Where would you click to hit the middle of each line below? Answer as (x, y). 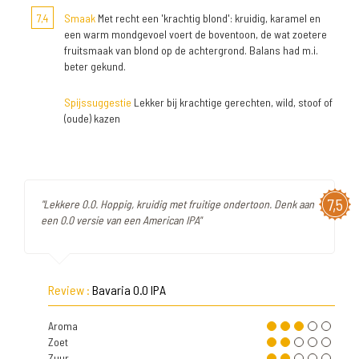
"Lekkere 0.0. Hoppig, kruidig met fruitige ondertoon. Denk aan (177, 204)
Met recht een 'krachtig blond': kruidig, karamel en (208, 18)
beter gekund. (95, 66)
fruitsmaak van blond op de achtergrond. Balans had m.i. (191, 50)
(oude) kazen (92, 118)
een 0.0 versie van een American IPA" (121, 220)
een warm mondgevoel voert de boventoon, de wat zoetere (196, 34)
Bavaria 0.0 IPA (129, 290)
